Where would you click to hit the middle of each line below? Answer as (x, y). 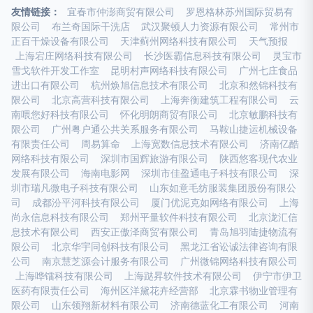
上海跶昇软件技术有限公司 (183, 276)
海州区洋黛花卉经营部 (150, 291)
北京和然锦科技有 (259, 85)
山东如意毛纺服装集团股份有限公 (223, 188)
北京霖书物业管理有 (254, 291)
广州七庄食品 (268, 71)
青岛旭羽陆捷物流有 (254, 232)
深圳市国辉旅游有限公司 (154, 159)
